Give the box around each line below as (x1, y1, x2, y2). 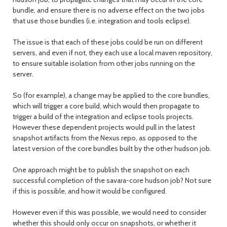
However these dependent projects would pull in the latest (13, 123, 195, 132)
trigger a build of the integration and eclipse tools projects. (13, 112, 194, 121)
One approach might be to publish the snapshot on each (13, 165, 190, 174)
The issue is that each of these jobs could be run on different (13, 37, 203, 47)
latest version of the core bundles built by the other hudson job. (13, 144, 211, 153)
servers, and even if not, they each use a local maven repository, (13, 48, 212, 57)
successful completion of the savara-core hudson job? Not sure (13, 176, 211, 185)
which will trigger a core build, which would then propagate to (13, 101, 200, 110)
